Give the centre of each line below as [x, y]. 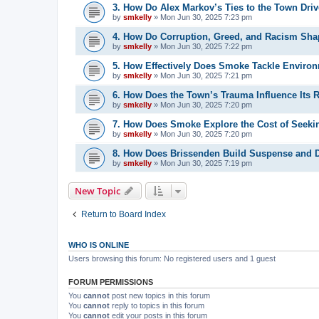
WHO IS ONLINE [99, 245]
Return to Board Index [124, 214]
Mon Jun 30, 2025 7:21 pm [206, 75]
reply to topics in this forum [157, 305]
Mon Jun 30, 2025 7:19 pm [206, 163]
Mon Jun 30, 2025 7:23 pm [206, 17]
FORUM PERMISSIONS [111, 282]
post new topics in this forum [160, 296]
